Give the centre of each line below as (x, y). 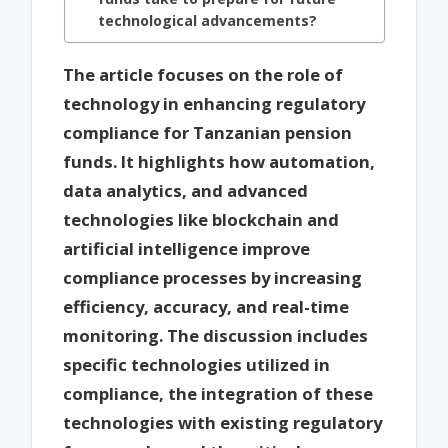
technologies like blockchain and (201, 219)
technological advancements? (208, 21)
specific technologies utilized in (197, 364)
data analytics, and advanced (186, 190)
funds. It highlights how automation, (219, 161)
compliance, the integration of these (218, 393)
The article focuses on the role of (203, 74)
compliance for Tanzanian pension (208, 132)
